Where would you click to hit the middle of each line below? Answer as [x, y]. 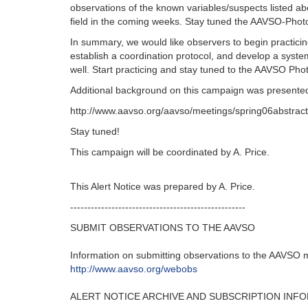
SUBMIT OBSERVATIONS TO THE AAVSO [163, 228]
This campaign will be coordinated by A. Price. [170, 152]
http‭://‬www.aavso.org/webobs [134, 269]
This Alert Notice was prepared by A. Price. [163, 186]
